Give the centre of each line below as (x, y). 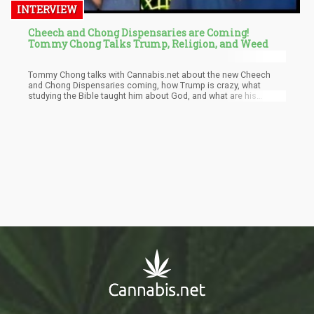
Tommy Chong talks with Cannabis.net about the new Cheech (149, 75)
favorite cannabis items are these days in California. (131, 107)
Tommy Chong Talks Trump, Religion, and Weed (148, 43)
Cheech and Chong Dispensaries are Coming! (138, 32)
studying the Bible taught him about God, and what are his (142, 96)
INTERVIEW (47, 9)
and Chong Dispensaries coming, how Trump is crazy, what (144, 86)
